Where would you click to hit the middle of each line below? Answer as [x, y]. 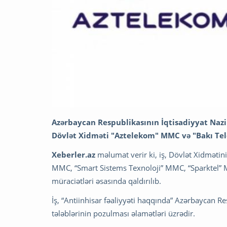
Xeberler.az [73, 154]
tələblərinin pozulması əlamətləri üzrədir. [124, 213]
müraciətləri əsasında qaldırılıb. [106, 181]
